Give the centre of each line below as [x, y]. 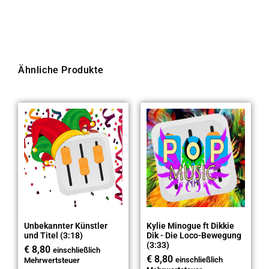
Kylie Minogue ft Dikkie [190, 226]
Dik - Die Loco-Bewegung [194, 236]
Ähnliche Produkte [61, 70]
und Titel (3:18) [53, 236]
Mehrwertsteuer [52, 261]
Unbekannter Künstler [66, 226]
